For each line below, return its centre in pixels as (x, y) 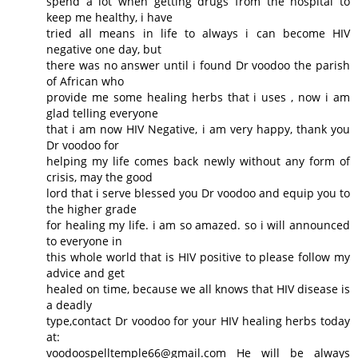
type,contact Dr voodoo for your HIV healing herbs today (198, 321)
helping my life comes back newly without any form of (198, 161)
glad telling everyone (102, 113)
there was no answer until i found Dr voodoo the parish (198, 66)
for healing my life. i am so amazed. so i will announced (198, 225)
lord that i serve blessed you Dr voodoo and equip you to (198, 193)
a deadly (69, 305)
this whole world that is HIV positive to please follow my (198, 257)
